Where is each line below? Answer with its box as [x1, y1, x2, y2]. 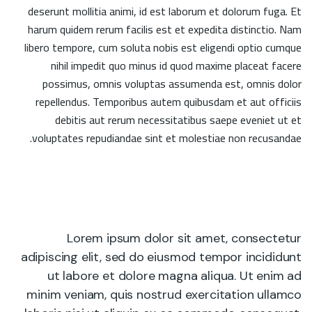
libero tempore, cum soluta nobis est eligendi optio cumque [24, 37, 302, 58]
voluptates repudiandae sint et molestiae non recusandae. [32, 127, 302, 148]
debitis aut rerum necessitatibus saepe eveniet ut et [55, 109, 302, 130]
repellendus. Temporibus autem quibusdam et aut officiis [36, 91, 302, 112]
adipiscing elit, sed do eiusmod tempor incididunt [20, 249, 302, 265]
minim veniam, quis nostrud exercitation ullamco [26, 286, 302, 303]
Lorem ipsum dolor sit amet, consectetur [67, 230, 302, 247]
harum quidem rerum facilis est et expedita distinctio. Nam [28, 19, 302, 40]
